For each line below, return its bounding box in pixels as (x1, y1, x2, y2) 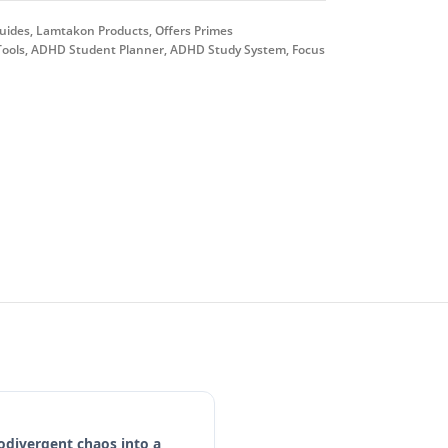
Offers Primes (154, 22, 233, 39)
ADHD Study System (169, 41, 286, 58)
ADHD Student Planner (30, 41, 164, 58)
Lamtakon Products (35, 22, 149, 39)
